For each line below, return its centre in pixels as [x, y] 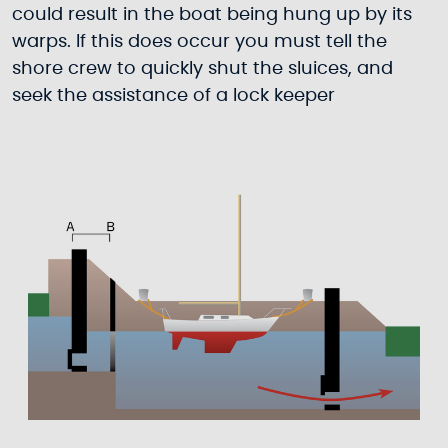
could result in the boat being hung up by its [212, 15]
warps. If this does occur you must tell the [199, 42]
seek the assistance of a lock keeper [173, 96]
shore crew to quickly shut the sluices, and [202, 69]
